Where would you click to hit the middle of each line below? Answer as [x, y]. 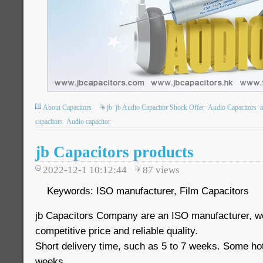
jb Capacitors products [114, 152]
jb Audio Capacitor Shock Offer [160, 107]
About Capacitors [67, 107]
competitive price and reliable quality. [117, 231]
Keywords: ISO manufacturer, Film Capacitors [149, 191]
